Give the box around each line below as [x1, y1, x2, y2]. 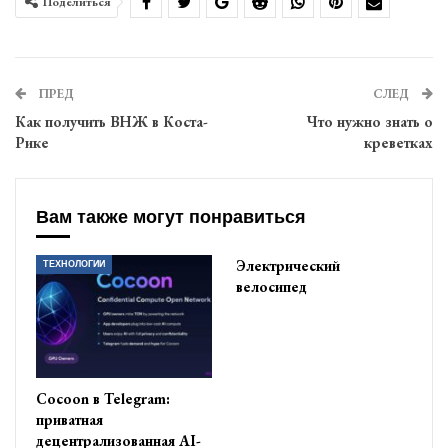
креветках [364, 133, 433, 152]
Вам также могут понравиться [36, 207, 306, 227]
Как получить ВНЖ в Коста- [15, 112, 208, 131]
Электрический [236, 255, 340, 275]
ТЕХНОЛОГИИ [43, 258, 105, 269]
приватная [36, 409, 103, 429]
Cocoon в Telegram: [36, 388, 170, 408]
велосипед [236, 276, 307, 296]
